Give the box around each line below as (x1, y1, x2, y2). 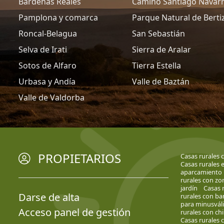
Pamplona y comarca (18, 12, 98, 23)
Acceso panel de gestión (18, 205, 130, 219)
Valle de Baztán (132, 76, 190, 87)
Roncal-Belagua (18, 28, 77, 39)
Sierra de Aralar (132, 44, 191, 55)
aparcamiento (180, 167, 222, 176)
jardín (180, 183, 197, 192)
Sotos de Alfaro (18, 60, 76, 71)
